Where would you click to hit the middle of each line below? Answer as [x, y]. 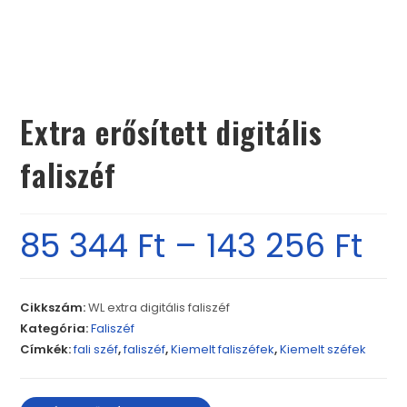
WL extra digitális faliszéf [159, 308]
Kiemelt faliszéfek [223, 350]
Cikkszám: [55, 308]
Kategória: [56, 329]
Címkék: [47, 350]
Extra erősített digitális [171, 132]
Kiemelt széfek [323, 350]
